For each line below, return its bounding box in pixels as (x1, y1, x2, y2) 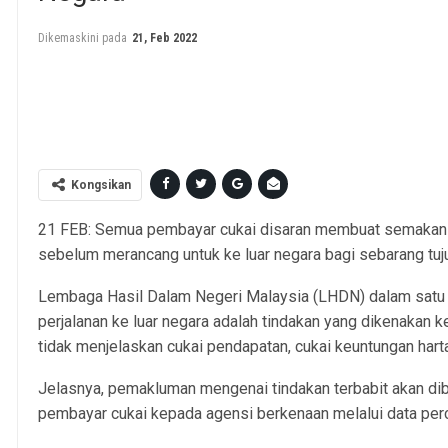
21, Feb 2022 (132, 31, 198, 45)
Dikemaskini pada (38, 31, 131, 45)
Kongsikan (71, 178, 132, 192)
